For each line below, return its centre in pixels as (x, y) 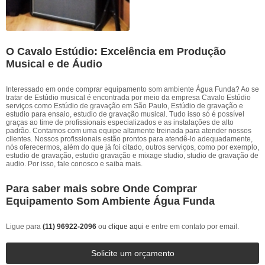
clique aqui (126, 227)
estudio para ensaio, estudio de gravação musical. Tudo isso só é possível (125, 114)
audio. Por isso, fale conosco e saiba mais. (74, 164)
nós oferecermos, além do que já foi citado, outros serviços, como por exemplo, (132, 147)
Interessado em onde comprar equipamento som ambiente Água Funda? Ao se (132, 89)
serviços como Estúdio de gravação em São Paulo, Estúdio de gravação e (125, 106)
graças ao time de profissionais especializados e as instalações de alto (120, 122)
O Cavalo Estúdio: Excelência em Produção (116, 51)
